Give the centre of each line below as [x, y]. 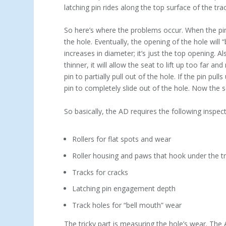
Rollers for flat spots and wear [122, 139]
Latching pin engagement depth [124, 189]
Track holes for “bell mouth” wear [127, 205]
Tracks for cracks [100, 172]
